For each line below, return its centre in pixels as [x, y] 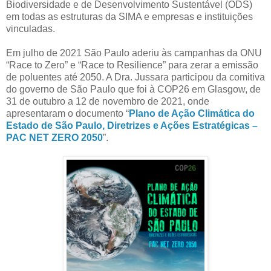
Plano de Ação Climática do [192, 113]
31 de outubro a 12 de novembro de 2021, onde [108, 101]
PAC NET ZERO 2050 [54, 137]
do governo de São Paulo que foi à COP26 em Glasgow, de [133, 89]
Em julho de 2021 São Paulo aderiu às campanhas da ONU [134, 53]
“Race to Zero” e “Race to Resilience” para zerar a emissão [132, 65]
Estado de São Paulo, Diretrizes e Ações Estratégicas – [132, 125]
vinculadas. [31, 28]
